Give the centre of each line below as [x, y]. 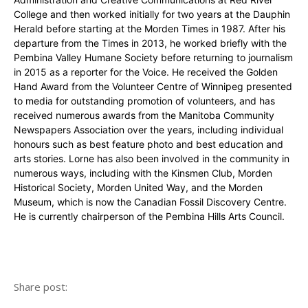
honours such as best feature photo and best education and [148, 144]
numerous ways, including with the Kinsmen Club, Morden [143, 173]
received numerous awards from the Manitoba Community [144, 115]
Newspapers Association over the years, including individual [148, 129]
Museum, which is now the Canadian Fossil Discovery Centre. [150, 201]
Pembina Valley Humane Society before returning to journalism [153, 57]
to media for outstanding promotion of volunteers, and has [144, 100]
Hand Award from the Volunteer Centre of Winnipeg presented [153, 86]
